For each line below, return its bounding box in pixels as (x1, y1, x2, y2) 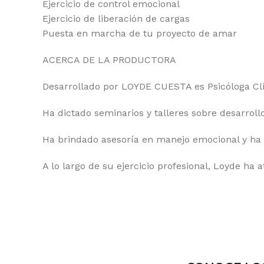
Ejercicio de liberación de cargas (42, 13, 190, 24)
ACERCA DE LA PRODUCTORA (42, 54, 176, 65)
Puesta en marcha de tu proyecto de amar (42, 28, 237, 39)
